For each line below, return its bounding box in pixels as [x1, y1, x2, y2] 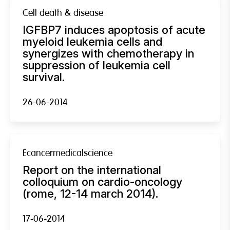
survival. [23, 70, 65, 84]
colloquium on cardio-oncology [23, 175, 182, 188]
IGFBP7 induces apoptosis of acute [23, 23, 205, 36]
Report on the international [23, 163, 161, 177]
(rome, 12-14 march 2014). [23, 186, 158, 200]
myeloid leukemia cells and [23, 34, 162, 48]
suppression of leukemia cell [23, 58, 170, 72]
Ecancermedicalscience [23, 147, 112, 159]
